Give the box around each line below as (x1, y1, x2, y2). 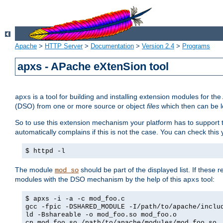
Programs (182, 42, 210, 50)
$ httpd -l (25, 147, 65, 155)
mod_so (55, 166, 79, 175)
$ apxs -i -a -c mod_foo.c (25, 195, 125, 203)
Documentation (91, 42, 134, 50)
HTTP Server (45, 42, 83, 50)
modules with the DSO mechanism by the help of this (15, 175, 183, 184)
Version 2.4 (142, 42, 174, 50)
